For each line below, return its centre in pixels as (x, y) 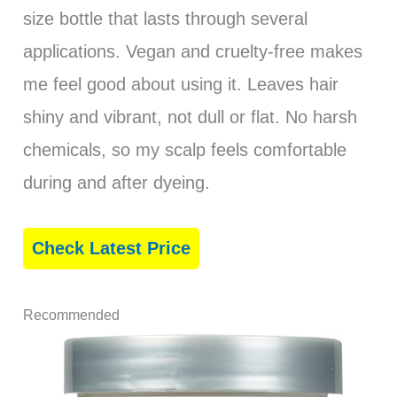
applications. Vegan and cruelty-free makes (192, 51)
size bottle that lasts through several (165, 18)
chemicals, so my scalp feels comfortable (184, 149)
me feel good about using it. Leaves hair (180, 84)
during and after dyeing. (116, 182)
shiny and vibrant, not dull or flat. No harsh (190, 117)
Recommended (71, 315)
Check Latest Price (111, 248)
